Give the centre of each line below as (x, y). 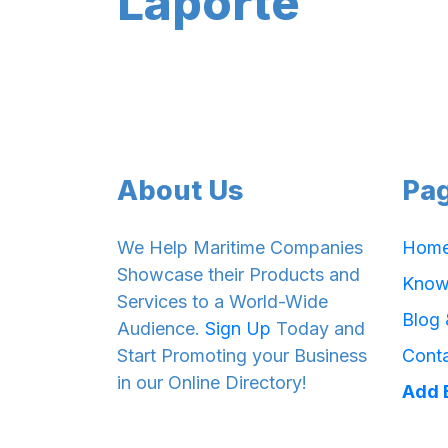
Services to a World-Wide (222, 302)
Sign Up (238, 329)
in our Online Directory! (212, 383)
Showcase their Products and (238, 275)
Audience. (161, 329)
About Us (180, 191)
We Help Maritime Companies (240, 248)
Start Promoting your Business (242, 356)
